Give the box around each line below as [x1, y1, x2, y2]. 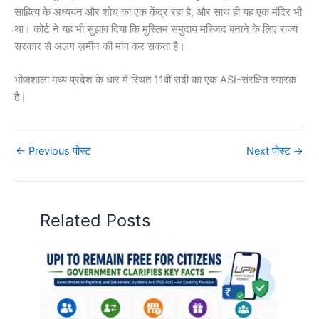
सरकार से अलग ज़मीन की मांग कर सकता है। [14, 40, 185, 53]
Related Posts [40, 210, 151, 231]
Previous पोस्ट [26, 145, 91, 158]
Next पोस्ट [246, 145, 293, 158]
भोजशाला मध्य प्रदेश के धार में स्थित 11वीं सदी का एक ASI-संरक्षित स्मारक [14, 73, 296, 87]
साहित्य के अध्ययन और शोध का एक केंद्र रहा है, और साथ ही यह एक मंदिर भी [14, 6, 302, 19]
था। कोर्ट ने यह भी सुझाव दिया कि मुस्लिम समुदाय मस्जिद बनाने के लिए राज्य [14, 23, 298, 36]
